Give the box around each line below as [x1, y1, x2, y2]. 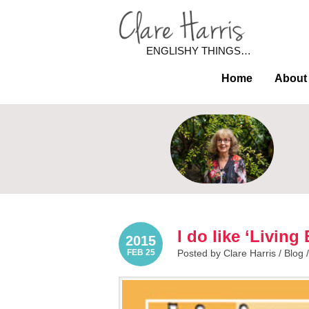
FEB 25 [126, 247, 155, 257]
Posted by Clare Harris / [177, 248, 284, 259]
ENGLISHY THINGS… [146, 45, 251, 57]
